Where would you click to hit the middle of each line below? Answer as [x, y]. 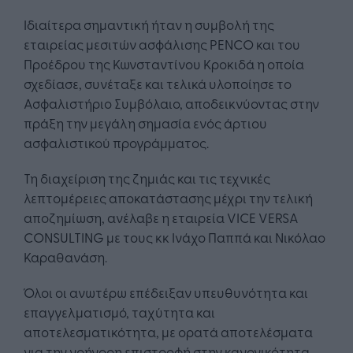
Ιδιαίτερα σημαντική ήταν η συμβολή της [149, 24]
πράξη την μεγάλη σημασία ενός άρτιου [145, 123]
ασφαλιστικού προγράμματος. [116, 143]
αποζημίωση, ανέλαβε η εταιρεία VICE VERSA [161, 217]
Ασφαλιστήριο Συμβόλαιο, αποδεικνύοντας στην [171, 103]
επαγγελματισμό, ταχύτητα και [119, 312]
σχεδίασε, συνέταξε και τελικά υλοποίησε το [158, 84]
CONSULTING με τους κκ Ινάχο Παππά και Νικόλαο [175, 237]
